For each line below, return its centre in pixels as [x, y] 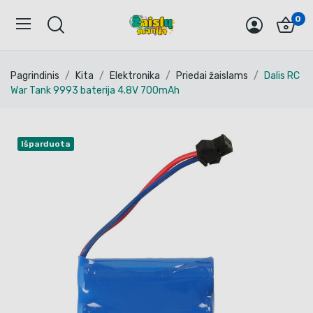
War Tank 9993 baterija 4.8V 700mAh [95, 90]
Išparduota [46, 144]
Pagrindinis [35, 76]
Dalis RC [282, 76]
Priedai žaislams [212, 76]
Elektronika [135, 76]
